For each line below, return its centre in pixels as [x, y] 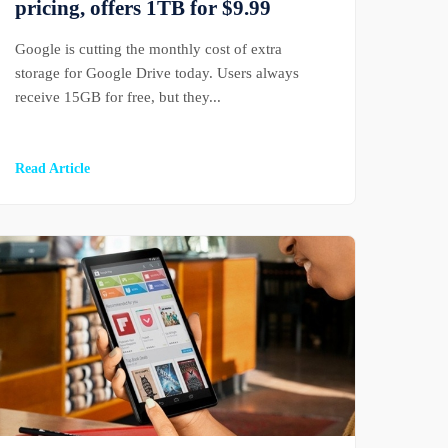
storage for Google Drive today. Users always [157, 73]
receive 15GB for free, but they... [118, 97]
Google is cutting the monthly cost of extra [149, 49]
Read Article [53, 168]
